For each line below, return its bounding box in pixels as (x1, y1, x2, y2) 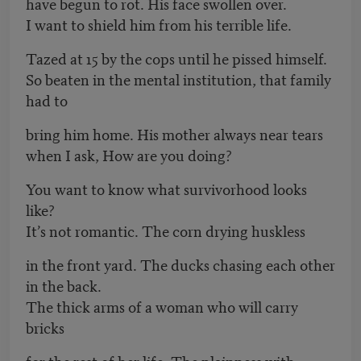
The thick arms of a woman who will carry (26, 295, 298, 317)
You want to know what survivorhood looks (26, 177, 307, 200)
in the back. (26, 274, 102, 297)
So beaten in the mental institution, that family (26, 68, 331, 90)
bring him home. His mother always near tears (26, 122, 323, 145)
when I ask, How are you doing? (26, 143, 232, 166)
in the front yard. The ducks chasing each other (26, 253, 335, 276)
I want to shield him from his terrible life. (26, 13, 292, 35)
